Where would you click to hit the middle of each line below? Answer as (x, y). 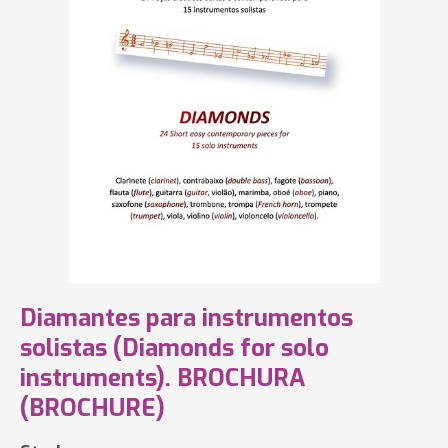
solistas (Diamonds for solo (174, 348)
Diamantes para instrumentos (186, 318)
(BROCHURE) (92, 408)
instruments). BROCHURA (162, 378)
